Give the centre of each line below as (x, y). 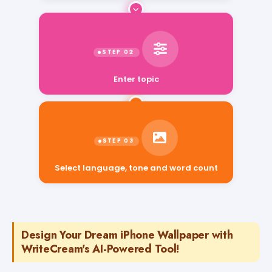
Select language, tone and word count (136, 175)
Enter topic (136, 80)
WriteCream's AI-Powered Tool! (100, 249)
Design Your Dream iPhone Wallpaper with (127, 235)
